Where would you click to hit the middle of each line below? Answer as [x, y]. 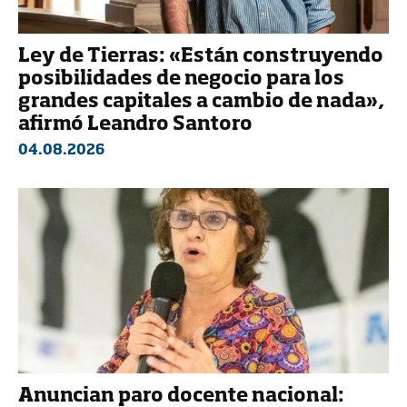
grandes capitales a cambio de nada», [201, 103]
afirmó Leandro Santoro [135, 125]
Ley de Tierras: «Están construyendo [201, 57]
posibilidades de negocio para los [181, 80]
